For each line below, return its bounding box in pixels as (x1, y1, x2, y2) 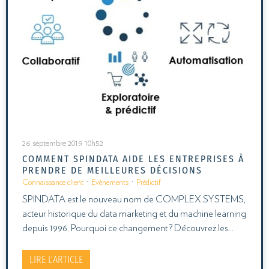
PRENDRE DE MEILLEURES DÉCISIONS (22, 164, 202, 176)
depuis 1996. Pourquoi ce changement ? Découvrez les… (22, 223, 234, 233)
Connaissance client (22, 178, 83, 187)
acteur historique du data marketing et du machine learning (22, 208, 246, 219)
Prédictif (136, 178, 161, 187)
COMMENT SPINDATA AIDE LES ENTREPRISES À (22, 153, 244, 165)
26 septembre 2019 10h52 (22, 139, 103, 148)
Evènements (91, 178, 128, 187)
